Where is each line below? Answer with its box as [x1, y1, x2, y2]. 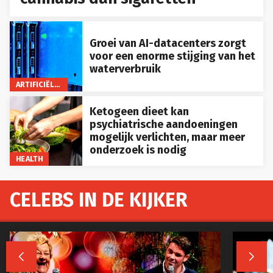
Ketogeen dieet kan [89, 104, 189, 118]
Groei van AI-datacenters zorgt [89, 36, 246, 50]
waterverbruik [89, 62, 161, 76]
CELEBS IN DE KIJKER [10, 188, 188, 212]
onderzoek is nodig [89, 143, 186, 157]
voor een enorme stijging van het [89, 49, 255, 63]
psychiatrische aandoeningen [89, 117, 238, 131]
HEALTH [15, 154, 43, 164]
